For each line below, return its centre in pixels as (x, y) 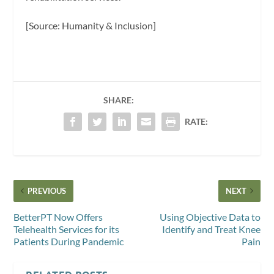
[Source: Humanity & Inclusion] (91, 26)
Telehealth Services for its (67, 229)
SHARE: (118, 100)
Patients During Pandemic (69, 242)
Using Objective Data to (210, 217)
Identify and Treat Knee (211, 229)
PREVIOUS (47, 191)
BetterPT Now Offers (58, 217)
